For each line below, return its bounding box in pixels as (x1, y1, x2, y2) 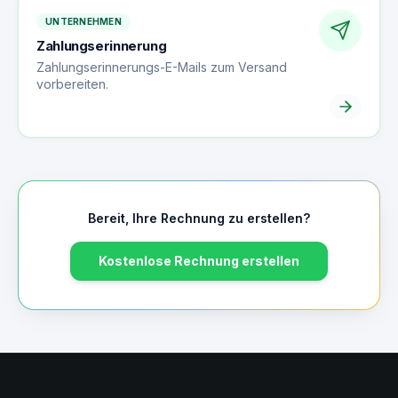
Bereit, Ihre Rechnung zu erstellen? (88, 211, 310, 226)
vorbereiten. (36, 76, 108, 92)
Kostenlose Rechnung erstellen (99, 253, 299, 268)
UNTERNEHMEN (45, 16, 122, 27)
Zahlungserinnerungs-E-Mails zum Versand (36, 60, 287, 75)
